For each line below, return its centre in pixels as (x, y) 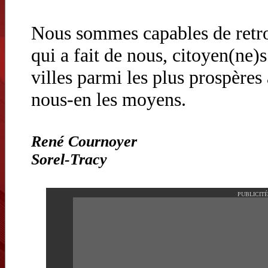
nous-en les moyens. (109, 99)
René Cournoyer (84, 141)
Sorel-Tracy (69, 159)
